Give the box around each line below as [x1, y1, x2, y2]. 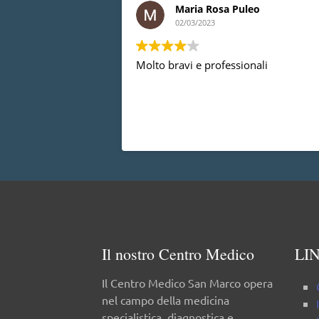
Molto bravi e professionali [136, 57, 268, 72]
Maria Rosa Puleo [175, 1, 260, 16]
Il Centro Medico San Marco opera [102, 275, 273, 290]
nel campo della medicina [102, 292, 229, 307]
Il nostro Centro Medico [102, 243, 254, 264]
